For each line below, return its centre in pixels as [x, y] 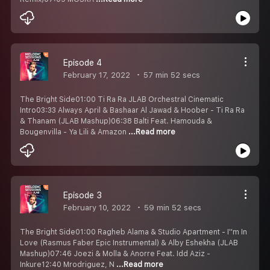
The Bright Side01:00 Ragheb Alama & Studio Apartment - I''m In [133, 232]
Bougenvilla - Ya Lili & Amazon [74, 132]
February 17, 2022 [97, 75]
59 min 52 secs [171, 207]
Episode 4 [83, 62]
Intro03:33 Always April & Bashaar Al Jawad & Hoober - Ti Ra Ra [132, 110]
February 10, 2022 [97, 207]
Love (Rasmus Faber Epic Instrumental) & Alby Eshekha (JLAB [129, 243]
